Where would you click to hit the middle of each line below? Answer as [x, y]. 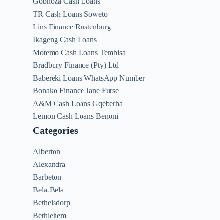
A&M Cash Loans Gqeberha [78, 103]
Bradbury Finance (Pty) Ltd [76, 65]
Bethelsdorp [52, 202]
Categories [56, 130]
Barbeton [47, 177]
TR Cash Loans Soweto [70, 14]
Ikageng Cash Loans [65, 39]
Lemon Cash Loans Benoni [76, 116]
